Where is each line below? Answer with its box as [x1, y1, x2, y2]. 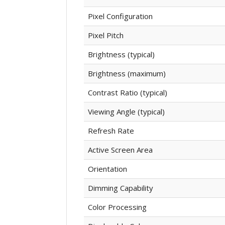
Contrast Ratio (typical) [87, 87, 167, 97]
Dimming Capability [87, 182, 153, 193]
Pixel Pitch [87, 30, 124, 40]
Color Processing [87, 201, 147, 212]
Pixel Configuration [87, 11, 153, 21]
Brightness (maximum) [87, 68, 166, 78]
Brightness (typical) [87, 49, 155, 59]
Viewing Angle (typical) [87, 106, 165, 117]
